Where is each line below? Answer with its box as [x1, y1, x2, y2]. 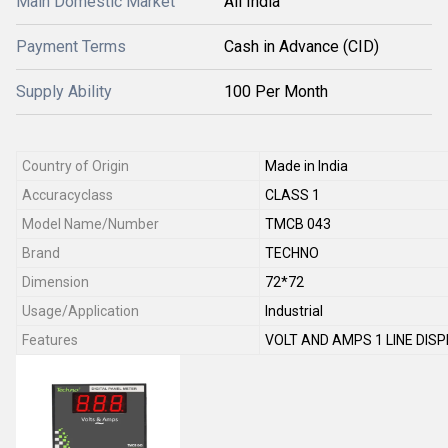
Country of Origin [22, 158, 129, 174]
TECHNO [265, 245, 319, 261]
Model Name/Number [22, 216, 159, 232]
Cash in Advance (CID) [224, 37, 379, 56]
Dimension [22, 274, 89, 290]
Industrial [265, 303, 323, 319]
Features [22, 332, 78, 348]
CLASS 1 [265, 187, 320, 203]
